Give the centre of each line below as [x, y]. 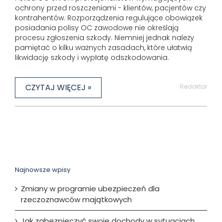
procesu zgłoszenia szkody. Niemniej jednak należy [105, 38]
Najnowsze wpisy [43, 170]
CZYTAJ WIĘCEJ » [58, 87]
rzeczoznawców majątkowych [76, 199]
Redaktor [194, 86]
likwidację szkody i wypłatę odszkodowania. [92, 57]
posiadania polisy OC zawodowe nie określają [97, 28]
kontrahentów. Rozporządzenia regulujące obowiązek [109, 18]
